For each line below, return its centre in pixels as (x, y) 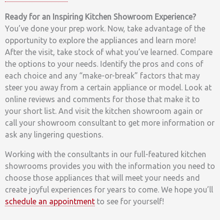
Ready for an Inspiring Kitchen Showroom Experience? (100, 16)
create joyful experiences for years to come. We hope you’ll (109, 189)
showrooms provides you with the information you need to (110, 166)
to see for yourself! (129, 201)
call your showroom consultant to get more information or (110, 123)
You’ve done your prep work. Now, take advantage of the (105, 28)
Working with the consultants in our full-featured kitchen (106, 154)
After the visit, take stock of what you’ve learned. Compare (109, 52)
